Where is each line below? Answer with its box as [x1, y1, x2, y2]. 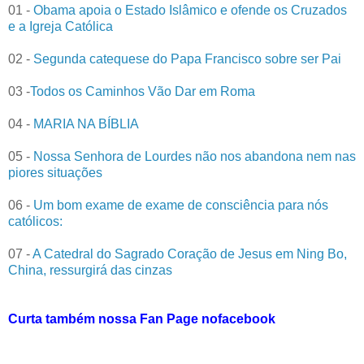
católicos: [8, 214, 63, 229]
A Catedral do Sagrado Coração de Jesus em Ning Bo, [30, 247, 347, 262]
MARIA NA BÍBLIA [30, 117, 139, 132]
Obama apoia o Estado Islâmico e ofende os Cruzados [30, 3, 347, 18]
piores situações [8, 166, 102, 180]
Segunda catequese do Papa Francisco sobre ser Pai [30, 52, 341, 67]
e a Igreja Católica [8, 19, 113, 34]
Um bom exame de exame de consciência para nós [30, 198, 328, 213]
